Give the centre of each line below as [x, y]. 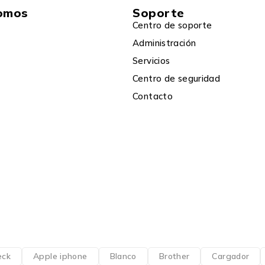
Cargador [231, 256]
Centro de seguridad [177, 78]
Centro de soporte [172, 25]
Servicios [151, 60]
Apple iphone [60, 256]
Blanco [123, 256]
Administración [164, 43]
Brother [174, 256]
